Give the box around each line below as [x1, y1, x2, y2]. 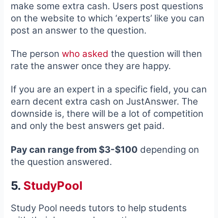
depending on [138, 144, 200, 155]
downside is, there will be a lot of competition [11, 108, 204, 120]
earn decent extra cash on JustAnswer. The [11, 96, 199, 108]
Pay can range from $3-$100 [11, 144, 138, 155]
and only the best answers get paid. [11, 120, 165, 132]
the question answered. [11, 156, 112, 167]
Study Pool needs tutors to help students [11, 202, 187, 214]
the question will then [109, 48, 202, 60]
